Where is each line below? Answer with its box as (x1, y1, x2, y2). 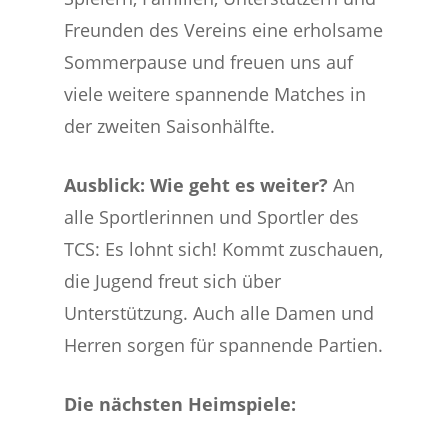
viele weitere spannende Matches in (64, 82, 367, 106)
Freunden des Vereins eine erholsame (64, 18, 384, 42)
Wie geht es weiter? (150, 173, 334, 197)
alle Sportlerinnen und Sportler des (64, 205, 360, 229)
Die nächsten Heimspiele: (64, 392, 297, 416)
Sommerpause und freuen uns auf (64, 50, 354, 74)
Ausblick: (64, 173, 151, 197)
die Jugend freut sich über (64, 269, 282, 293)
